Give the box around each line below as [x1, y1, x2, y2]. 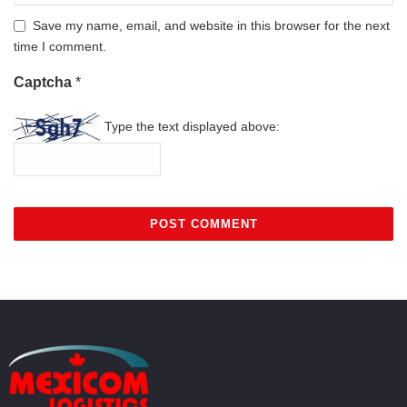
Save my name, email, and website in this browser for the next [33, 17, 390, 33]
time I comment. [14, 38, 106, 54]
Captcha [14, 74, 75, 90]
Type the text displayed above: [104, 118, 280, 134]
